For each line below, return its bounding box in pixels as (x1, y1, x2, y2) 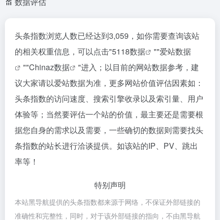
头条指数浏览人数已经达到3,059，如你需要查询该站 (15, 30, 199, 41)
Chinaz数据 (29, 61, 70, 73)
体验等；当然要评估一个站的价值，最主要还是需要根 (15, 109, 203, 120)
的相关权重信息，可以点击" (15, 46, 112, 57)
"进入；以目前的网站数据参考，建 (78, 61, 199, 73)
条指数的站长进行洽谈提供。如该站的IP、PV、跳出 (15, 140, 198, 151)
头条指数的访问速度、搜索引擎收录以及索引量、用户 (15, 93, 203, 104)
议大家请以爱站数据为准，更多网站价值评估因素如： (15, 77, 203, 88)
